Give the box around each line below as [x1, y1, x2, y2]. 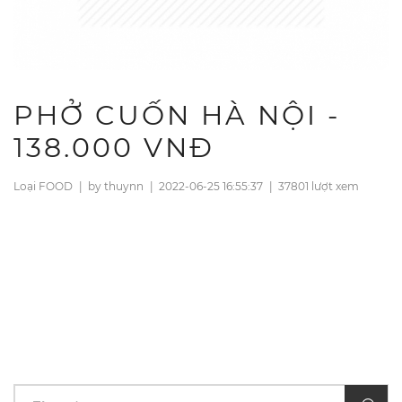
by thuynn [88, 179, 146, 193]
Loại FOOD [13, 179, 75, 193]
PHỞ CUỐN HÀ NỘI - [13, 98, 340, 132]
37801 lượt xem [278, 179, 359, 193]
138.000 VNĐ [13, 130, 214, 164]
